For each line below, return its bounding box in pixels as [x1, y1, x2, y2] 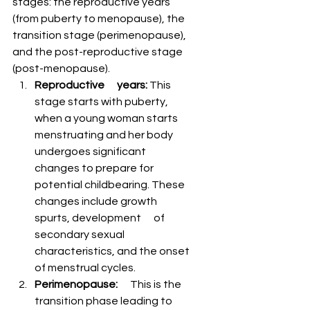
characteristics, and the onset [35, 246, 192, 257]
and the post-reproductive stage [12, 46, 185, 58]
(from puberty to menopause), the [12, 13, 187, 25]
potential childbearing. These [35, 179, 187, 191]
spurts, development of [35, 212, 167, 224]
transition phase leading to [35, 295, 174, 307]
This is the [118, 279, 183, 291]
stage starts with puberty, [35, 96, 170, 108]
